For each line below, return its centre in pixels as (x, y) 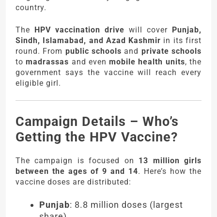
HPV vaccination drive (79, 30)
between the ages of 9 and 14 (77, 171)
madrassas (47, 62)
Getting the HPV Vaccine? (97, 137)
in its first (181, 40)
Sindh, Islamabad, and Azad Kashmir (88, 40)
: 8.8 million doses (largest (126, 204)
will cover (148, 30)
